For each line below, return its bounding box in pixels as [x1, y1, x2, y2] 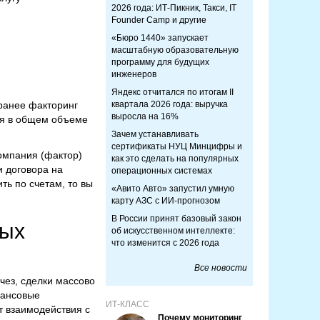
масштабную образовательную [111, 45, 239, 55]
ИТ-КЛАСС [106, 299, 149, 309]
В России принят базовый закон [111, 214, 241, 224]
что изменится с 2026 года [111, 238, 219, 248]
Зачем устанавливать [111, 129, 199, 139]
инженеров [111, 69, 156, 79]
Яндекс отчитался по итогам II [111, 87, 234, 97]
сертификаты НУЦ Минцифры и [111, 141, 242, 151]
